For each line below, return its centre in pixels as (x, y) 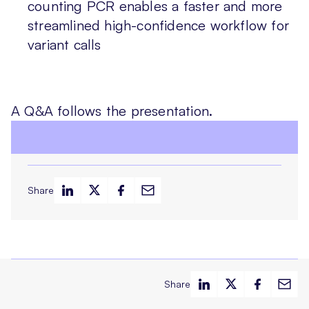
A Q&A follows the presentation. (112, 110)
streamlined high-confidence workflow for (159, 25)
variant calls (67, 44)
